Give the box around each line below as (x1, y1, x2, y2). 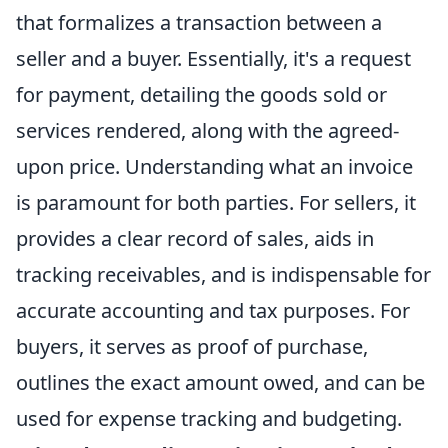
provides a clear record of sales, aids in (16, 225, 374, 253)
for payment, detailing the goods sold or (16, 81, 387, 109)
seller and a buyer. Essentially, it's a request (16, 45, 411, 73)
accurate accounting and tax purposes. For (16, 297, 410, 325)
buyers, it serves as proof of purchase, (16, 333, 368, 361)
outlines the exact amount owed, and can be (16, 369, 425, 397)
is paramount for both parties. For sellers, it (16, 189, 416, 217)
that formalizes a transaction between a (16, 9, 382, 37)
